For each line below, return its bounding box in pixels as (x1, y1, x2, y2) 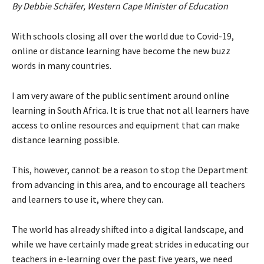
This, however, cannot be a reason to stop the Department (12, 164, 248, 176)
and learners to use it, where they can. (12, 193, 163, 206)
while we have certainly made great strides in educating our (12, 238, 249, 250)
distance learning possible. (12, 134, 120, 146)
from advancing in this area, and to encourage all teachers (12, 179, 245, 191)
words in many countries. (12, 60, 111, 72)
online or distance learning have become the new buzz (12, 45, 230, 57)
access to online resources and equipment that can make (12, 119, 240, 131)
